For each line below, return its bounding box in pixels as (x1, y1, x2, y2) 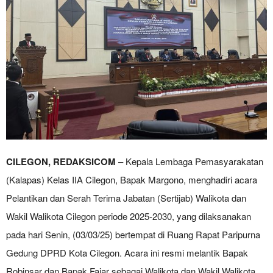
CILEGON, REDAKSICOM (6, 155, 116, 168)
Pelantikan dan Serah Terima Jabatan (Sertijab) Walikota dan (6, 191, 246, 204)
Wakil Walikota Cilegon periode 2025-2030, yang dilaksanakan (6, 210, 251, 222)
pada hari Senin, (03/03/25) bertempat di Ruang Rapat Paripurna (6, 228, 260, 241)
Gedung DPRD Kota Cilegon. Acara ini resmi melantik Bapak (6, 246, 248, 259)
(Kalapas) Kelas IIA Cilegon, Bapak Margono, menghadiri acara (6, 173, 257, 186)
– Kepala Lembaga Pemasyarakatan (116, 155, 263, 168)
